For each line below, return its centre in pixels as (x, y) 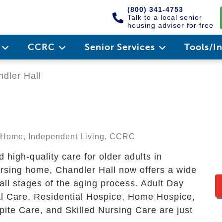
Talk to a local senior (165, 17)
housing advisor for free (170, 25)
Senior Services (121, 47)
